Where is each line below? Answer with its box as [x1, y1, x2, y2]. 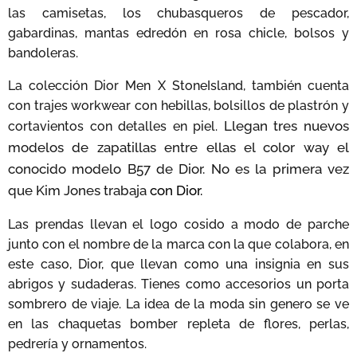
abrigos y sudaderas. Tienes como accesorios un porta [8, 276, 349, 292]
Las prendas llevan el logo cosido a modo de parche [8, 216, 349, 232]
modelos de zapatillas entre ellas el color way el [8, 139, 349, 155]
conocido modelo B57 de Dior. [8, 160, 211, 177]
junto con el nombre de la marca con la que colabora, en [8, 236, 349, 252]
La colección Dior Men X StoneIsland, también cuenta [8, 77, 349, 93]
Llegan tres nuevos [223, 117, 350, 134]
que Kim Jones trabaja [8, 182, 150, 198]
